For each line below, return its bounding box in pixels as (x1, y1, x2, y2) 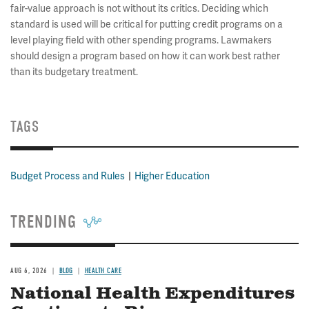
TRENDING (10, 212, 77, 232)
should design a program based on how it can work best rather (10, 50, 280, 62)
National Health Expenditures (10, 283, 295, 305)
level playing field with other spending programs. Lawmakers (10, 34, 272, 46)
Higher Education (134, 170, 210, 182)
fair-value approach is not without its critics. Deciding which (10, 2, 268, 14)
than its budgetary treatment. (10, 66, 138, 78)
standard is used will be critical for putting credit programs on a (10, 18, 283, 30)
